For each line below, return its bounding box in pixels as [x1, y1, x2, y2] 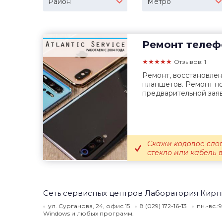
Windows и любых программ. [43, 210, 134, 217]
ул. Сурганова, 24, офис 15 [48, 202, 130, 210]
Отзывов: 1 [174, 58, 206, 65]
